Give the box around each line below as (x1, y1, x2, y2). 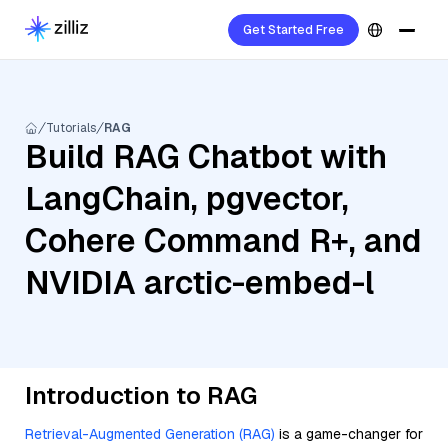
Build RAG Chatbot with (25, 136, 387, 177)
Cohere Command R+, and (25, 220, 422, 261)
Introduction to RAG (25, 380, 257, 411)
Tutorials (46, 120, 96, 136)
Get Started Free (243, 22, 344, 38)
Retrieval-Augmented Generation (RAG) (25, 425, 275, 443)
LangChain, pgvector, (25, 178, 349, 219)
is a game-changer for (275, 425, 423, 443)
